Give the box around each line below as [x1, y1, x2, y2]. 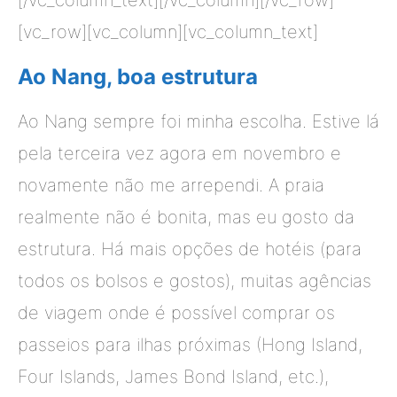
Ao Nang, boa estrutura [18, 63, 258, 90]
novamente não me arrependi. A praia [18, 174, 324, 196]
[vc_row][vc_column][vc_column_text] [18, 20, 318, 43]
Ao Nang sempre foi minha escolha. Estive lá [18, 110, 379, 132]
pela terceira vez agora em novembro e [18, 142, 341, 164]
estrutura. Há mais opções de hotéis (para [18, 237, 362, 260]
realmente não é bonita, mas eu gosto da [18, 206, 354, 228]
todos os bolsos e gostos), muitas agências [18, 269, 371, 292]
